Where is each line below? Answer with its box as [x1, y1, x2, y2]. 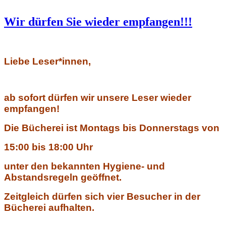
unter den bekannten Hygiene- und [4, 161, 165, 172]
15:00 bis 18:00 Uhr [4, 142, 93, 153]
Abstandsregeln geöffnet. [4, 172, 122, 183]
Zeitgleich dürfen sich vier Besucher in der [4, 191, 200, 202]
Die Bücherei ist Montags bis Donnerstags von [4, 123, 219, 134]
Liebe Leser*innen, [4, 56, 91, 67]
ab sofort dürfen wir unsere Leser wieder [4, 92, 191, 103]
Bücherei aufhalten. [4, 202, 94, 213]
